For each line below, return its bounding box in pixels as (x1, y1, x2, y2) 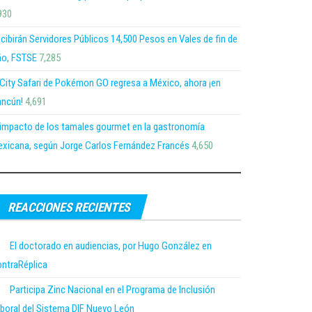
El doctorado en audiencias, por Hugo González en (10, 239, 212, 252)
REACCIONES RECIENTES (8, 199, 130, 214)
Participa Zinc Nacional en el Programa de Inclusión (10, 283, 215, 296)
